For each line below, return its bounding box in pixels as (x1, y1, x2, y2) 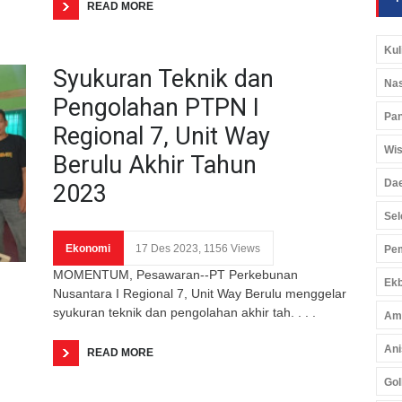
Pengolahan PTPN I (53, 92, 259, 122)
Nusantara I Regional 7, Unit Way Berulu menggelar (53, 285, 346, 301)
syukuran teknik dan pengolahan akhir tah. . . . (53, 304, 316, 319)
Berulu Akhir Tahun (53, 150, 257, 179)
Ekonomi (66, 241, 110, 255)
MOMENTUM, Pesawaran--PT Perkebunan (53, 267, 298, 282)
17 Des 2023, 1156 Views (135, 241, 260, 255)
